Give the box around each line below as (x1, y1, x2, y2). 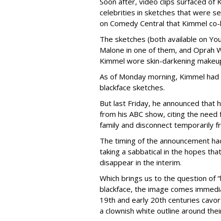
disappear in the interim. (100, 157, 182, 167)
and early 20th (115, 194, 166, 205)
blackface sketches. (100, 82, 165, 92)
